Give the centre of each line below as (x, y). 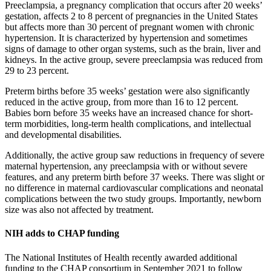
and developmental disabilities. (63, 135)
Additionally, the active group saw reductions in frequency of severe (135, 155)
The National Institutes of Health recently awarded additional (121, 257)
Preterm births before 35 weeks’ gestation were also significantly (127, 91)
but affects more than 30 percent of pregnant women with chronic (129, 27)
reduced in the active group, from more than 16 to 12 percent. (122, 102)
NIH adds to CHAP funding (62, 233)
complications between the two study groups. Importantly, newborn (133, 199)
